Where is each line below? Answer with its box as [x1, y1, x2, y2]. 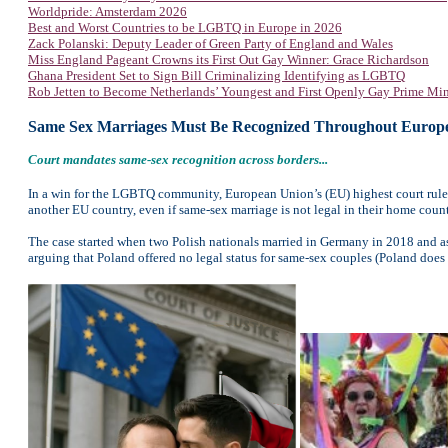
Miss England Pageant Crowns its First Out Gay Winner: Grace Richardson [28, 52, 429, 67]
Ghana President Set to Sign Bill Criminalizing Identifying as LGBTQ [28, 68, 405, 83]
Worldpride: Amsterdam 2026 [28, 4, 187, 19]
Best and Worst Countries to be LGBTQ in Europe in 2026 [28, 20, 342, 35]
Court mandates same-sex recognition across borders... [28, 152, 328, 167]
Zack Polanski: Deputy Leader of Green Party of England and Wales [28, 36, 393, 51]
